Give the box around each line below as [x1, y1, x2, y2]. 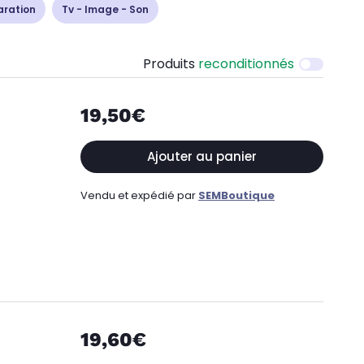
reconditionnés [198, 54, 294, 73]
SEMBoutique [198, 188, 275, 203]
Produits [143, 54, 198, 73]
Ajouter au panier [147, 148, 257, 165]
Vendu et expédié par [80, 188, 198, 203]
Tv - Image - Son [62, 2, 149, 16]
